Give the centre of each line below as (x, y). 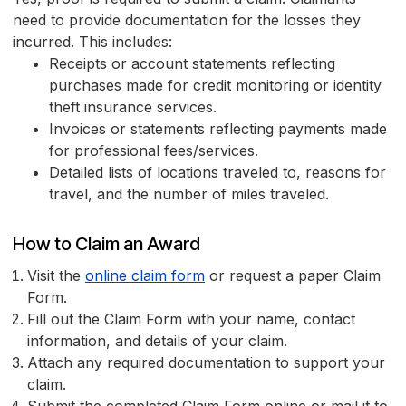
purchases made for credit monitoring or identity (215, 86)
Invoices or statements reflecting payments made (218, 129)
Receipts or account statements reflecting (192, 64)
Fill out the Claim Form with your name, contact (191, 319)
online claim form (145, 276)
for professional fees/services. (154, 151)
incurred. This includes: (92, 42)
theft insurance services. (133, 107)
